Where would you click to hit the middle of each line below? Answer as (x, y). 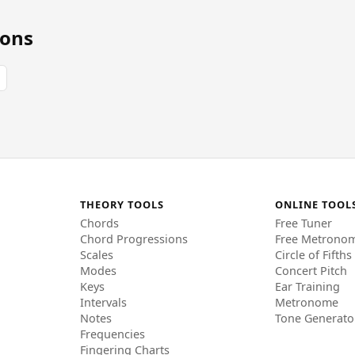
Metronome (307, 303)
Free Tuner (304, 223)
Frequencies (112, 334)
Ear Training (308, 287)
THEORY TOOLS (122, 205)
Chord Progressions (134, 239)
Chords (99, 223)
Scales (96, 255)
